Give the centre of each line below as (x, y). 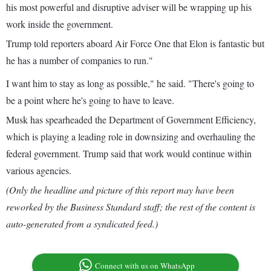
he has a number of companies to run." (80, 60)
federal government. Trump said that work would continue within (129, 154)
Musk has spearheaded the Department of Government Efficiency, (131, 120)
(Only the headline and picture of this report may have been (120, 190)
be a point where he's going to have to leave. (90, 100)
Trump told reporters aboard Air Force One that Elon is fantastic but (135, 44)
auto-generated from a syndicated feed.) (82, 224)
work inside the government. (60, 24)
